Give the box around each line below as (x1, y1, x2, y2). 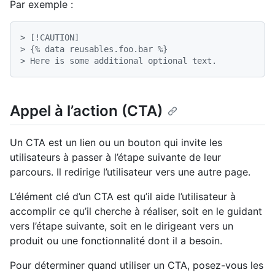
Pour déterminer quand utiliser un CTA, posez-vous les (10, 258, 263, 271)
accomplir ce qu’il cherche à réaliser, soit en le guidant (10, 204, 262, 217)
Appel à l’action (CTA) (10, 101, 163, 120)
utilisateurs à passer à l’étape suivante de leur (10, 150, 221, 163)
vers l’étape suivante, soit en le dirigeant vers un (10, 219, 233, 232)
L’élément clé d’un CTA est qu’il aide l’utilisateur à (10, 190, 236, 203)
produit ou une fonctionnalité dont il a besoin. (10, 234, 222, 247)
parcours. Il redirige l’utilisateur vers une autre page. (10, 165, 250, 178)
